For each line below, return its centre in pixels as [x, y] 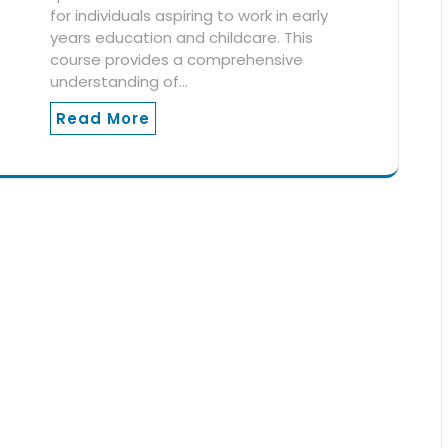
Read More [103, 118]
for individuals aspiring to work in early [189, 15]
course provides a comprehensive [176, 59]
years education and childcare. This [181, 37]
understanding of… [119, 81]
